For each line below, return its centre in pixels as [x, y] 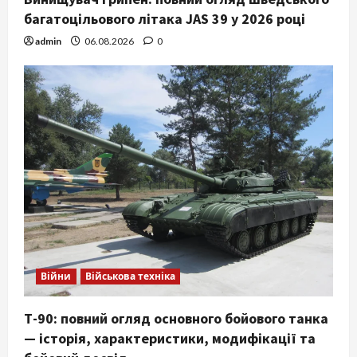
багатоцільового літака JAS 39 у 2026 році [165, 18]
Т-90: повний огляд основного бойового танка [176, 319]
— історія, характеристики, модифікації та [170, 339]
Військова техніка [130, 277]
